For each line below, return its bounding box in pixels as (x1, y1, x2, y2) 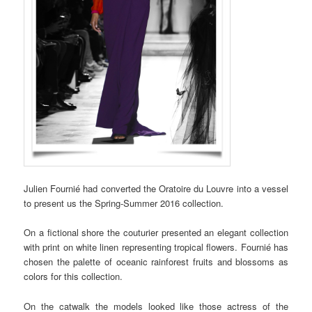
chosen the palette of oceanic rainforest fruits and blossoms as (24, 255, 288, 269)
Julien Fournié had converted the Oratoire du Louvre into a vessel (24, 182, 288, 196)
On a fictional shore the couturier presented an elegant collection (24, 226, 288, 240)
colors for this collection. (24, 270, 123, 283)
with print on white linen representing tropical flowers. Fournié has (24, 240, 288, 254)
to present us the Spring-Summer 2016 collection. (24, 196, 224, 210)
